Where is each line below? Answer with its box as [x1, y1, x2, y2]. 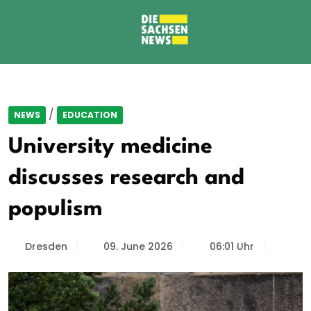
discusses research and [8, 167, 244, 189]
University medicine [8, 136, 212, 158]
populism [8, 199, 103, 220]
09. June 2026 [103, 239, 173, 253]
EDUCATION [62, 109, 117, 121]
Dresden [24, 239, 67, 253]
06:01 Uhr [209, 239, 254, 253]
